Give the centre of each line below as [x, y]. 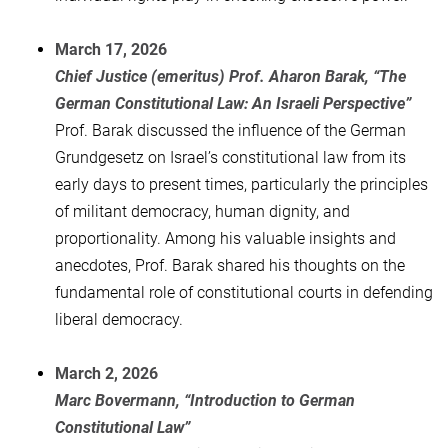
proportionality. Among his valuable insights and [225, 238]
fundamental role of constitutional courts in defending [244, 292]
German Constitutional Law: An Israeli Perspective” [233, 103]
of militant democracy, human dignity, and [202, 211]
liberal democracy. [119, 319]
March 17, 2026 [111, 49]
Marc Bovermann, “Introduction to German [205, 400]
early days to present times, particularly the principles [241, 184]
